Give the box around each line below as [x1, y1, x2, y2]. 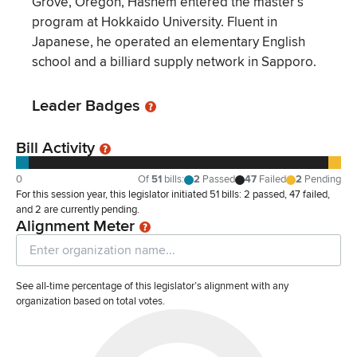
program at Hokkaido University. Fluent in [32, 14, 277, 31]
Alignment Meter [16, 216, 135, 237]
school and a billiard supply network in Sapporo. [32, 53, 316, 71]
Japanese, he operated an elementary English [32, 33, 305, 51]
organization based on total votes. [16, 295, 165, 308]
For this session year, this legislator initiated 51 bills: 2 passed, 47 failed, [16, 188, 330, 202]
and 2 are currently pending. [16, 203, 139, 217]
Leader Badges [32, 96, 140, 116]
